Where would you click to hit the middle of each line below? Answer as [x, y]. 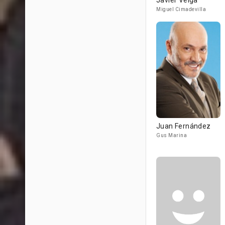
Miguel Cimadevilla [181, 9]
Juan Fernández [184, 126]
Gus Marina [172, 135]
